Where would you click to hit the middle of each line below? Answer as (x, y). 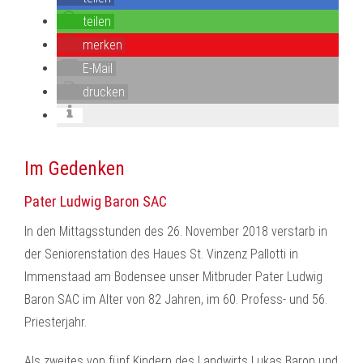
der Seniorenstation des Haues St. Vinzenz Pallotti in (161, 254)
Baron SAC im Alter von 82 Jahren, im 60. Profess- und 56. (176, 299)
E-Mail (98, 68)
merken (102, 45)
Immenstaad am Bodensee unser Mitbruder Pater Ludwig (173, 277)
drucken (104, 92)
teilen (97, 21)
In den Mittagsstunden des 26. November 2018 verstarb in (176, 231)
